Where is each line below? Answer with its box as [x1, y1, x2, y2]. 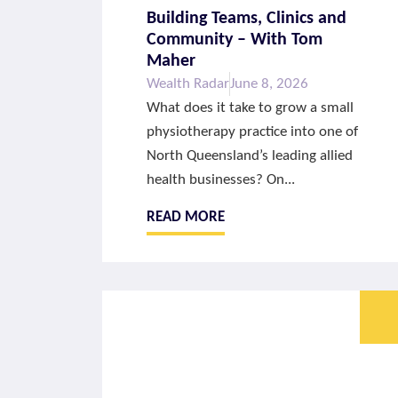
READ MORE [147, 209, 226, 225]
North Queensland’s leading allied [147, 148, 354, 164]
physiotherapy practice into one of [147, 124, 359, 140]
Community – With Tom [147, 31, 323, 50]
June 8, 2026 [230, 76, 309, 92]
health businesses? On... [147, 172, 296, 188]
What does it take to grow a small [147, 100, 354, 116]
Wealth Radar [147, 76, 230, 92]
